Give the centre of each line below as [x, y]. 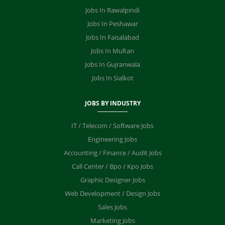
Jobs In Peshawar [113, 24]
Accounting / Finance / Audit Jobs [113, 153]
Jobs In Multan [113, 51]
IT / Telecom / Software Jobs [113, 126]
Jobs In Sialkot [113, 78]
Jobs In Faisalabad [113, 37]
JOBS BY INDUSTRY [113, 103]
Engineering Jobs [113, 139]
